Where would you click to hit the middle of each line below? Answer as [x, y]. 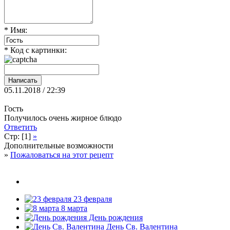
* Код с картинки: [35, 50]
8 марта [73, 208]
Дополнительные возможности [59, 145]
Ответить [21, 127]
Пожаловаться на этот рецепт [62, 155]
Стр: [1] [18, 136]
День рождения [115, 217]
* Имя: [16, 30]
